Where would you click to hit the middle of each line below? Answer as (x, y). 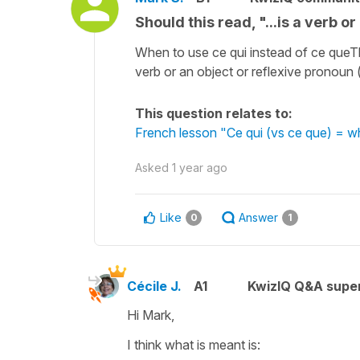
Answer (258, 217)
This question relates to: (214, 113)
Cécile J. (154, 286)
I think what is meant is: (194, 344)
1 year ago (200, 167)
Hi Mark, (151, 315)
